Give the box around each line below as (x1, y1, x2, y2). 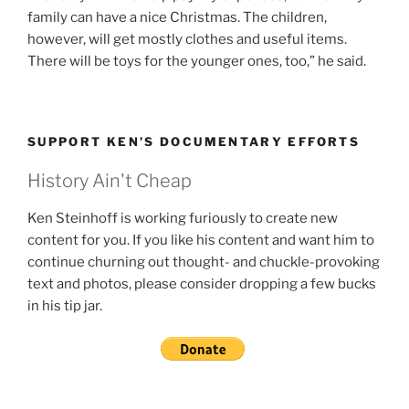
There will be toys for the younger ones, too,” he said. (27, 52, 366, 69)
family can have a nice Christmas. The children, (27, 8, 327, 26)
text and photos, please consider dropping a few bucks (27, 275, 376, 292)
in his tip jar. (27, 297, 102, 314)
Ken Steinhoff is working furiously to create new (27, 209, 338, 226)
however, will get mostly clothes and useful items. (27, 30, 347, 47)
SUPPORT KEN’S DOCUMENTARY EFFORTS (27, 134, 360, 150)
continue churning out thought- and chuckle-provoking (27, 253, 380, 270)
